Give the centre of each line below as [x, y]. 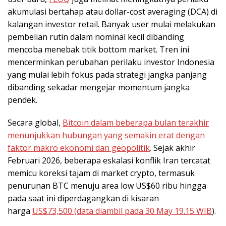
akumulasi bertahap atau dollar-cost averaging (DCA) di [112, 12]
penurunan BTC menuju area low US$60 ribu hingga [107, 186]
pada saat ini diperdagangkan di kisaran [83, 199]
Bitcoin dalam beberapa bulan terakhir [136, 123]
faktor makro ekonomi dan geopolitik [79, 148]
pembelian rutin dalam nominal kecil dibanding [96, 37]
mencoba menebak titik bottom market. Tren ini [98, 50]
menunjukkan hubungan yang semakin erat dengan [106, 135]
